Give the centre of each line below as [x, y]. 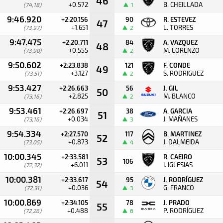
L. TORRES [178, 27]
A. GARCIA [178, 111]
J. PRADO [176, 202]
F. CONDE [177, 65]
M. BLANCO [179, 96]
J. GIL [171, 88]
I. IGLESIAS [178, 165]
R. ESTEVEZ [179, 19]
